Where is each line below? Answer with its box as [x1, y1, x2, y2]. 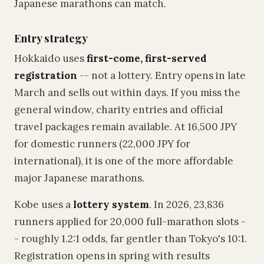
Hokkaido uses [14, 52, 87, 65]
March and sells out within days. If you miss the [14, 86, 240, 99]
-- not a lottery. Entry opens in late [77, 69, 246, 82]
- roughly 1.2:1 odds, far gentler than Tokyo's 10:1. [14, 232, 247, 245]
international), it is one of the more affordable [14, 154, 233, 167]
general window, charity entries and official [14, 103, 223, 116]
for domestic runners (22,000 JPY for [14, 137, 190, 150]
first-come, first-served [87, 52, 207, 65]
